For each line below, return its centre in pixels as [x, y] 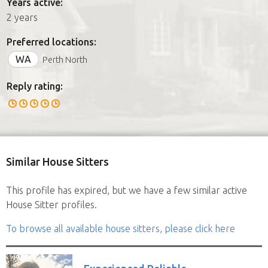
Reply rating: [35, 86]
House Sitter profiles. [51, 204]
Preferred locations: [51, 42]
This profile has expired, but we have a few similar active [127, 190]
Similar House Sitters [57, 161]
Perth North [65, 60]
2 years [22, 17]
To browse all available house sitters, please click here [121, 228]
